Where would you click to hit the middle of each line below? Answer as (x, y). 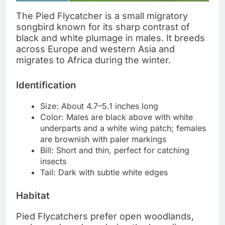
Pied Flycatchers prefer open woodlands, (105, 216)
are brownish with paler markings (103, 139)
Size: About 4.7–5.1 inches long (99, 106)
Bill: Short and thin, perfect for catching (115, 150)
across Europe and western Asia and (95, 49)
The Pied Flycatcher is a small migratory (102, 16)
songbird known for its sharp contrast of (103, 27)
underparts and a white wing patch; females (123, 128)
